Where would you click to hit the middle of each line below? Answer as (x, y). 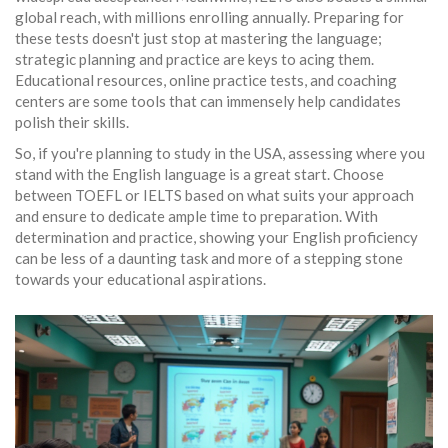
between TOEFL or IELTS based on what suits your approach (214, 195)
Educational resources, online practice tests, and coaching (206, 80)
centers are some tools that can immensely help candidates (208, 101)
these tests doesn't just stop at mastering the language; (198, 38)
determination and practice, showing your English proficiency (216, 237)
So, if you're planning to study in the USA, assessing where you (220, 153)
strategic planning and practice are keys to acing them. (194, 59)
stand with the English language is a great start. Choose (199, 174)
